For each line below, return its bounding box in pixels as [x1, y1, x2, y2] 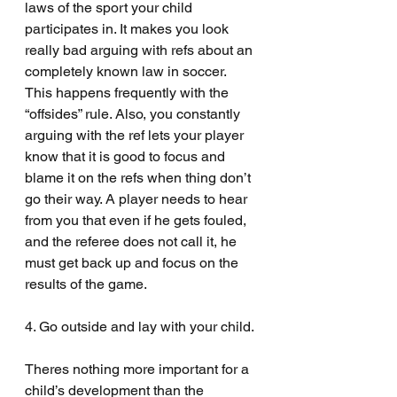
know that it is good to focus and [25, 148, 229, 165]
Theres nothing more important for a [25, 361, 253, 378]
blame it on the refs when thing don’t [25, 169, 254, 186]
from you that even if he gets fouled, [25, 212, 250, 229]
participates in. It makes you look [25, 20, 232, 37]
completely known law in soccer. [25, 63, 230, 80]
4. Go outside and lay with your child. [25, 318, 254, 335]
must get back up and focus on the [25, 254, 242, 271]
